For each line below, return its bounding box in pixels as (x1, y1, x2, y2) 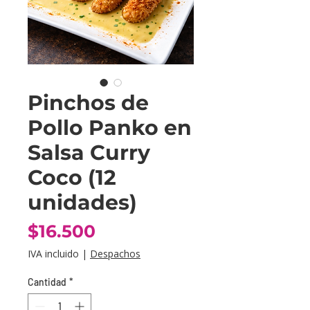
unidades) (28, 189, 137, 215)
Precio (95, 219, 153, 241)
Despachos (90, 246, 140, 260)
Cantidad (28, 275, 66, 288)
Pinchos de (28, 89, 149, 116)
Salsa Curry (28, 139, 150, 165)
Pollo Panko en (28, 114, 192, 140)
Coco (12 (28, 164, 116, 190)
